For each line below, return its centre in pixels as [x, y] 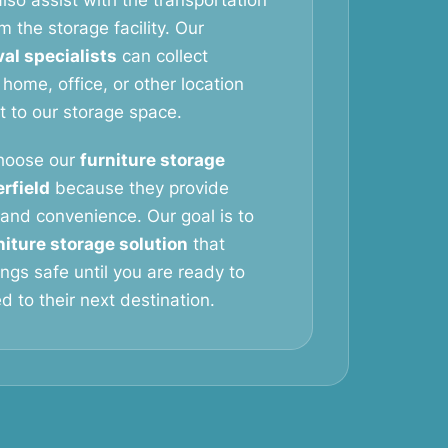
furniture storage [152, 160]
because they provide [139, 188]
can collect [162, 56]
